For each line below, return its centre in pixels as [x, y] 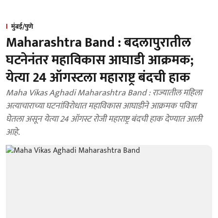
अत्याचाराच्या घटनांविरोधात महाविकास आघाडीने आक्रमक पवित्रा [101, 106]
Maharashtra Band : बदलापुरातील [99, 43]
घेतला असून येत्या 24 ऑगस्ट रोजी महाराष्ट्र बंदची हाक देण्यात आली [104, 119]
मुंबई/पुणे [22, 27]
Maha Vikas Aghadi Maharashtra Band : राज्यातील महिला [104, 93]
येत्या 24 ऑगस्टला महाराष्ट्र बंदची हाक [98, 78]
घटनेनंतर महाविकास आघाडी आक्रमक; [100, 60]
